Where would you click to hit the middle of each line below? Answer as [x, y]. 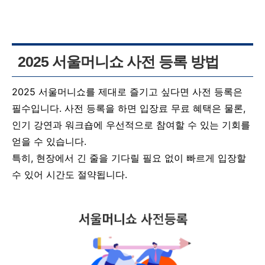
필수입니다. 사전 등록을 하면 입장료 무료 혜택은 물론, [129, 108]
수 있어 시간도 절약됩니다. [70, 174]
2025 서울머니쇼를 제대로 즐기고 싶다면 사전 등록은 [127, 91]
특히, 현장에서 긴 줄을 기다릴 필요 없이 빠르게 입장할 [129, 158]
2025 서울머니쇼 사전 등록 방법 [118, 61]
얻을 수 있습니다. [49, 141]
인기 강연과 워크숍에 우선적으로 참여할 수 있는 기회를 [131, 125]
